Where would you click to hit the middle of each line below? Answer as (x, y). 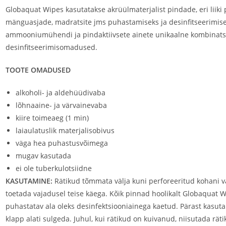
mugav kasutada (43, 156)
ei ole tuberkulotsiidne (53, 168)
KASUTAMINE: (29, 181)
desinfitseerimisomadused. (51, 47)
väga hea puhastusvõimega (62, 143)
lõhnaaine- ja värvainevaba (61, 105)
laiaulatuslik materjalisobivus (65, 130)
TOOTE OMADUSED (38, 70)
